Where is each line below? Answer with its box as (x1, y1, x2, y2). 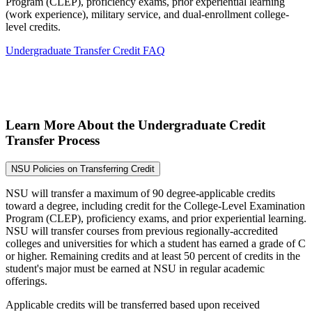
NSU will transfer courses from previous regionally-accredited (6, 224, 278, 237)
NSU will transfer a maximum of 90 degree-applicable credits (6, 187, 275, 199)
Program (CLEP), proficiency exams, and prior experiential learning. (6, 212, 306, 224)
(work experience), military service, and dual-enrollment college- (6, 8, 289, 21)
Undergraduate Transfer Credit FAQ (6, 45, 165, 57)
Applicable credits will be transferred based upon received (6, 298, 260, 311)
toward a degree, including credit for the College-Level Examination (6, 199, 305, 212)
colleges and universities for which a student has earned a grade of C (6, 237, 306, 249)
